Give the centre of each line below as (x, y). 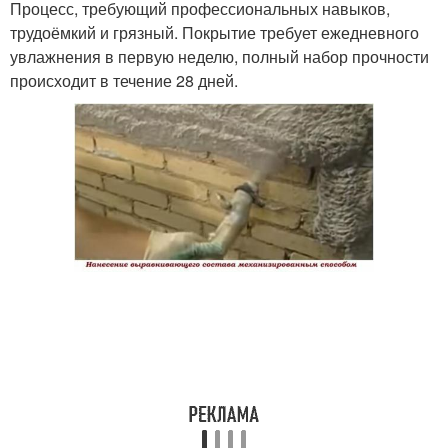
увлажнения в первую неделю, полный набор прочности (219, 56)
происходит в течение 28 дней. (124, 80)
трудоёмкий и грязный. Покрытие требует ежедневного (214, 32)
